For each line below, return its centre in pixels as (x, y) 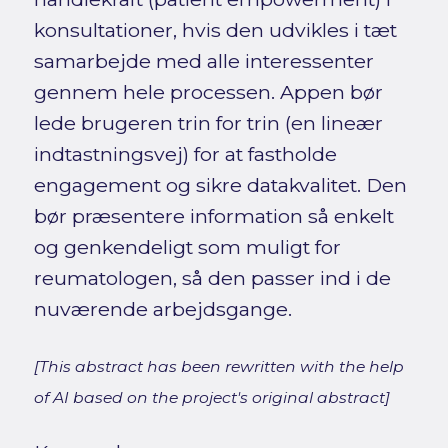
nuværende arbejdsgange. (162, 308)
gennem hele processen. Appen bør (208, 91)
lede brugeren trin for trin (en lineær (208, 122)
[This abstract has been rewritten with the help (218, 366)
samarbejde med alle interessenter (203, 60)
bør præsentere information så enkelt (213, 215)
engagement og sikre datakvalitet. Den (220, 184)
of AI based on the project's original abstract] (211, 397)
